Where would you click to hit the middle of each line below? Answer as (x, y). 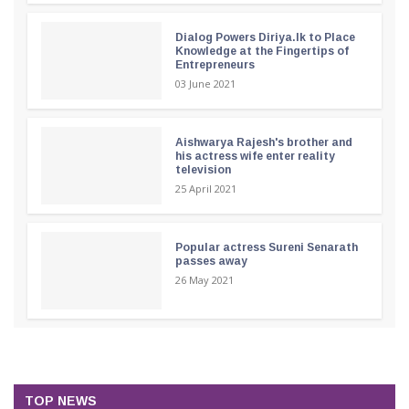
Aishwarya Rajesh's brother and (263, 143)
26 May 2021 (204, 280)
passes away (211, 262)
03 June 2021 (205, 84)
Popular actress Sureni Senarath (266, 248)
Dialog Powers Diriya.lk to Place (265, 38)
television (203, 170)
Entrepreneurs (215, 65)
